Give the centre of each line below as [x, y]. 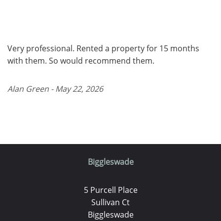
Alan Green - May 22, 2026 [55, 89]
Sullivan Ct [110, 202]
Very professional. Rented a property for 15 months [103, 48]
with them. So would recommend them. [81, 60]
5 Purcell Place [110, 190]
